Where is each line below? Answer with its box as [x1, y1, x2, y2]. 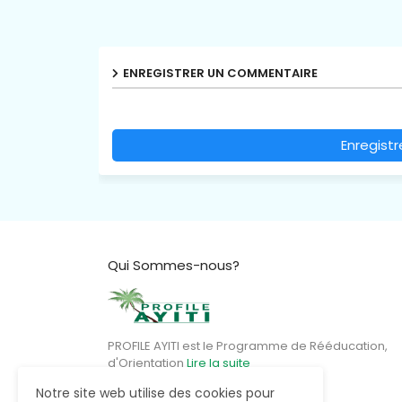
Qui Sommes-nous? [107, 255, 240, 275]
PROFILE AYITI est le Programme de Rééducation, [107, 336, 388, 354]
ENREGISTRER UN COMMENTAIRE [122, 64, 318, 82]
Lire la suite [186, 354, 250, 371]
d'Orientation [107, 354, 187, 371]
